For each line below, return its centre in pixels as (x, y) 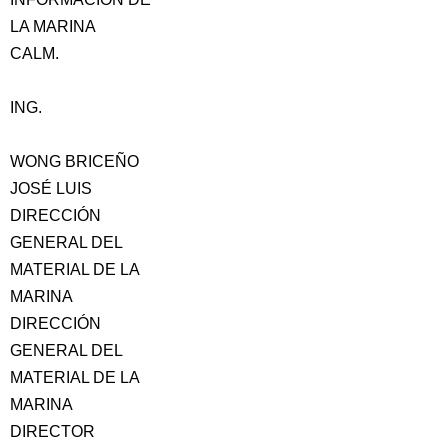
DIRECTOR (52, 431)
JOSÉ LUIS (51, 188)
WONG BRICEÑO (74, 161)
